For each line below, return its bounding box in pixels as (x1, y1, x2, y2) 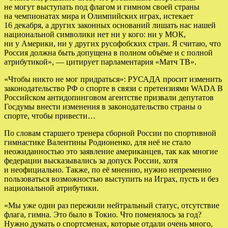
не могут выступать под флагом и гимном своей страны (4, 2, 199, 11)
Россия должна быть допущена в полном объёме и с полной (4, 48, 213, 57)
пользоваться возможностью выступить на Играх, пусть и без (4, 174, 218, 183)
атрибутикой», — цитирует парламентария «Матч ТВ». (4, 57, 196, 66)
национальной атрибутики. (4, 183, 99, 192)
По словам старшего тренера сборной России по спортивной (4, 128, 216, 137)
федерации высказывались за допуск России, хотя (4, 156, 178, 165)
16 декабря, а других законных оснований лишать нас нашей (4, 20, 216, 30)
